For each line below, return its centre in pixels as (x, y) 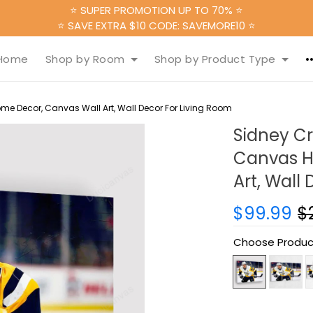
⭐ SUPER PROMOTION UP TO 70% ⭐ (156, 10)
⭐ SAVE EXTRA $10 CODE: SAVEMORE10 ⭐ (156, 26)
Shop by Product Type (215, 59)
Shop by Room (85, 59)
